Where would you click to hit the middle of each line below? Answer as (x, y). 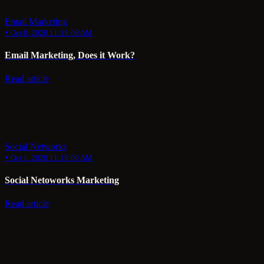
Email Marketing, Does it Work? (70, 55)
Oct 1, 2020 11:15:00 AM (52, 157)
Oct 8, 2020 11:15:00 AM (52, 32)
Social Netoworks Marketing (62, 180)
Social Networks (36, 146)
